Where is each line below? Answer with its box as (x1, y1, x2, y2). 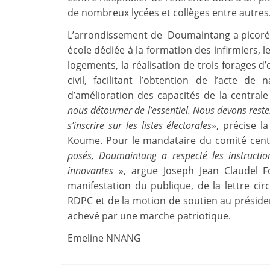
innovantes (67, 164, 119, 178)
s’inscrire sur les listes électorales (67, 119, 212, 133)
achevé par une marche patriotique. (67, 209, 231, 223)
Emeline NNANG (67, 231, 141, 245)
